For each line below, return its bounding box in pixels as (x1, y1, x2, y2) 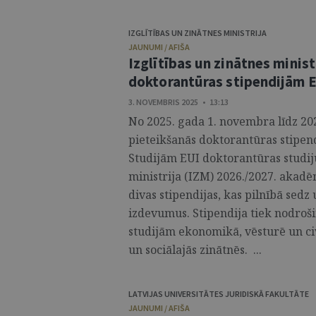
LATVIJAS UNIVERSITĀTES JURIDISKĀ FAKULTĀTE (128, 288, 309, 299)
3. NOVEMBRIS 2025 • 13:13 (128, 97, 229, 107)
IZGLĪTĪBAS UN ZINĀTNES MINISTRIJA (128, 28, 267, 38)
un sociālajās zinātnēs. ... (128, 242, 262, 257)
